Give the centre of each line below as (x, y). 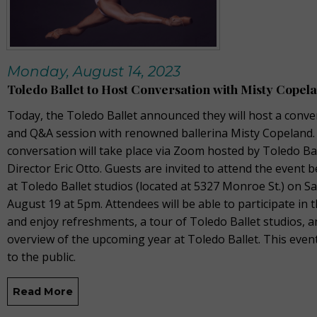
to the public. (41, 257)
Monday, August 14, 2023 (94, 71)
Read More (43, 291)
